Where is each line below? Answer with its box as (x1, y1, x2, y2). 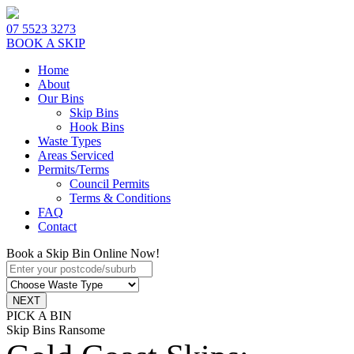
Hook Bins (70, 120, 124, 134)
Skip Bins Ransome (6, 323, 105, 337)
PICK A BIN (6, 309, 72, 322)
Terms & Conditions (70, 191, 171, 205)
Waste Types (38, 134, 101, 148)
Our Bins (38, 92, 84, 105)
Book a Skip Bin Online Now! (6, 247, 160, 260)
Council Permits (70, 177, 149, 190)
